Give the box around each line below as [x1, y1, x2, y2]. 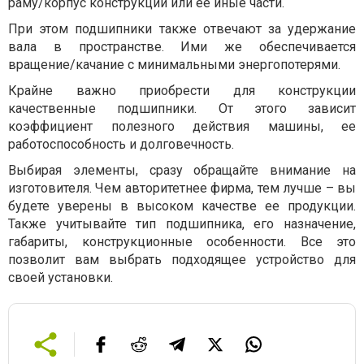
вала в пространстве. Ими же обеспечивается [8, 39, 356, 54]
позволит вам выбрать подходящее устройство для [8, 252, 356, 267]
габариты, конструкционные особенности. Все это [8, 234, 356, 249]
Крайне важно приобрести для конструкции [8, 83, 356, 98]
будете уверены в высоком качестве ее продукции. [8, 198, 356, 214]
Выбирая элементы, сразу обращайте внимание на [8, 162, 356, 178]
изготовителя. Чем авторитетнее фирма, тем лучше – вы [8, 180, 356, 196]
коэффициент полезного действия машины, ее [8, 119, 356, 134]
